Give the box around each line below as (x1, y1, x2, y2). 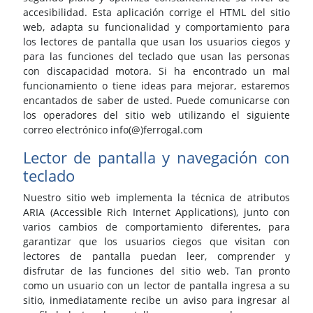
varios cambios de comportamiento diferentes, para (23, 220, 290, 234)
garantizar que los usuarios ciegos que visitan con (23, 235, 290, 249)
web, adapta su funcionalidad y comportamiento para (23, 20, 290, 34)
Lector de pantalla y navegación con (23, 147, 290, 168)
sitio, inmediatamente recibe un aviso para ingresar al (23, 293, 290, 307)
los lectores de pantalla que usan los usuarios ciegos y (23, 35, 290, 49)
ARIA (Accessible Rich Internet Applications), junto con (23, 205, 290, 219)
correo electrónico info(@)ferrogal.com (23, 123, 203, 137)
